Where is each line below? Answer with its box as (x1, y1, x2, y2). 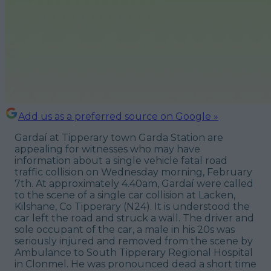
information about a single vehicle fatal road (15, 154, 227, 166)
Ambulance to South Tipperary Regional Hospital (15, 246, 253, 258)
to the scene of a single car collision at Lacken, (15, 189, 235, 201)
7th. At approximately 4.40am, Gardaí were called (15, 177, 253, 189)
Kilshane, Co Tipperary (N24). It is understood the (15, 200, 250, 212)
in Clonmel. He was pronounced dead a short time (15, 258, 256, 270)
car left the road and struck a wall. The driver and (15, 212, 254, 224)
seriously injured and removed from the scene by (15, 235, 253, 247)
